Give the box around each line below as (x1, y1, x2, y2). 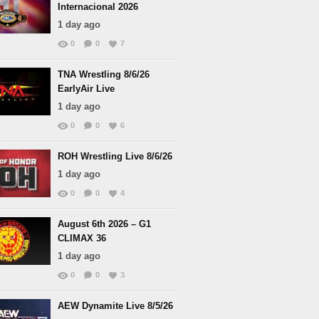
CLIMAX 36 (58, 233, 106, 244)
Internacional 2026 (58, 1, 138, 12)
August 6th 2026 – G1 (58, 219, 151, 229)
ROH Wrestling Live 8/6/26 (58, 151, 172, 162)
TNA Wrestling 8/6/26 (58, 69, 150, 80)
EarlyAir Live (58, 83, 115, 94)
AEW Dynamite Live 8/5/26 (58, 300, 173, 311)
